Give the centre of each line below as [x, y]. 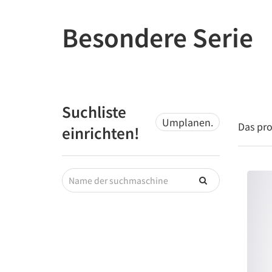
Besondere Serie [158, 37]
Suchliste [94, 111]
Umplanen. [188, 122]
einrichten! [101, 133]
